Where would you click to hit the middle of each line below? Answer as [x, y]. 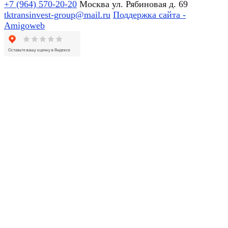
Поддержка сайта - [149, 15]
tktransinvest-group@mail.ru [57, 15]
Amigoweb [24, 26]
